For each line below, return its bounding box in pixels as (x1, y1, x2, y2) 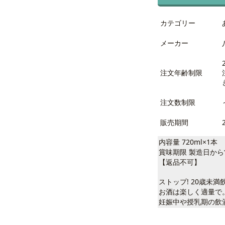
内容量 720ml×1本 (159, 137, 217, 147)
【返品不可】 (159, 157, 201, 167)
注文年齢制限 (160, 68, 202, 77)
